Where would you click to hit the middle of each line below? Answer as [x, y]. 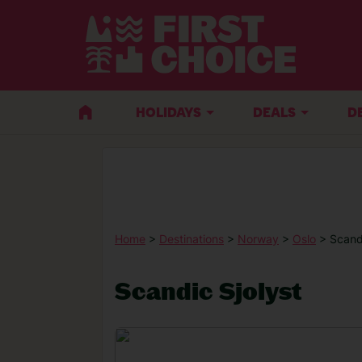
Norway [258, 239]
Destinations [192, 239]
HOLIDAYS [168, 114]
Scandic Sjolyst [208, 291]
